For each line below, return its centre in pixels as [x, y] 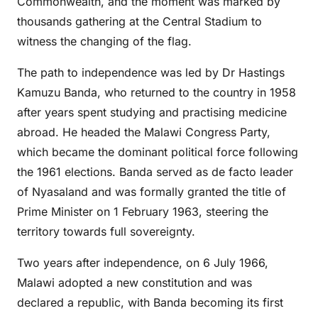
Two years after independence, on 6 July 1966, [143, 263]
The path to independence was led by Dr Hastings [151, 72]
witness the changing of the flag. [104, 41]
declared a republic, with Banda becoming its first [150, 302]
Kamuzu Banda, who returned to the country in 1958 [157, 92]
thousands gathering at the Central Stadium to [139, 21]
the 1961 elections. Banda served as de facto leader [155, 172]
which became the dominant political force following [158, 152]
